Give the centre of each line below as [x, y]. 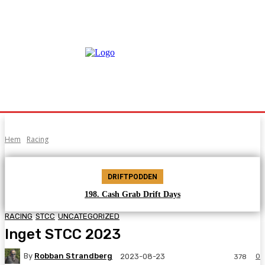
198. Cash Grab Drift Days [132, 194]
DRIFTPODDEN [132, 177]
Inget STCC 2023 [63, 234]
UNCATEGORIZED [89, 216]
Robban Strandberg [73, 256]
